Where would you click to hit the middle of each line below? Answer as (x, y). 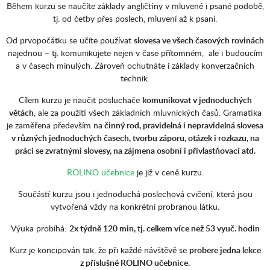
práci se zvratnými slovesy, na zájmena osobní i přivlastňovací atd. (135, 150)
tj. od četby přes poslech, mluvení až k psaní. (135, 18)
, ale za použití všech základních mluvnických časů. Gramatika (147, 112)
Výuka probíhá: (40, 228)
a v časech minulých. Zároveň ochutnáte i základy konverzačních (135, 65)
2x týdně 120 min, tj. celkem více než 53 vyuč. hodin (164, 228)
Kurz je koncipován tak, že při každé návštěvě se (99, 250)
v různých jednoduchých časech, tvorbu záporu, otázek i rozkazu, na (135, 138)
